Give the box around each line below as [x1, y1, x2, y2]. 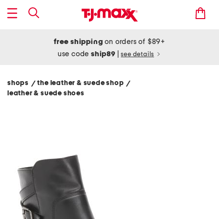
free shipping [54, 38, 103, 45]
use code [57, 50, 91, 58]
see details [121, 51, 154, 58]
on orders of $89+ [103, 38, 165, 45]
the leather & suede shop [37, 80, 127, 87]
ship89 [91, 50, 117, 58]
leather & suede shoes [7, 90, 86, 97]
